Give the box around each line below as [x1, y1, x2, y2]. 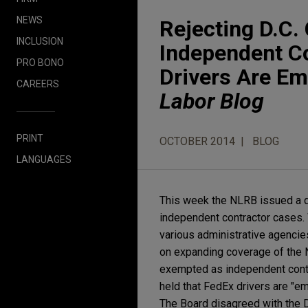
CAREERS [16, 78, 59, 89]
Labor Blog [159, 88, 264, 114]
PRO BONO [16, 56, 64, 68]
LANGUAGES [16, 153, 71, 165]
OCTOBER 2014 [159, 135, 235, 148]
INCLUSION [16, 35, 63, 47]
